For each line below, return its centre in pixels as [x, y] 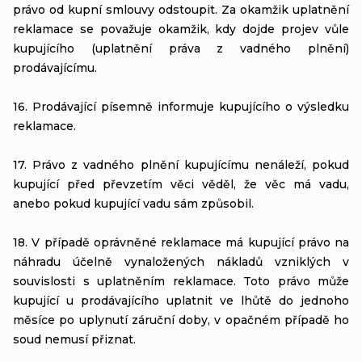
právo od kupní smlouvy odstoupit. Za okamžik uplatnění [181, 9]
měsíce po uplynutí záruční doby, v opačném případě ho [181, 320]
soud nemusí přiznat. [74, 339]
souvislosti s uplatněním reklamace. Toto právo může [181, 281]
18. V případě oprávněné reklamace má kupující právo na [181, 242]
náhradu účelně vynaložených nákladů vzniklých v [181, 261]
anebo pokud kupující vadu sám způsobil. [133, 203]
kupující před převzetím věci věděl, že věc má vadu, [181, 184]
